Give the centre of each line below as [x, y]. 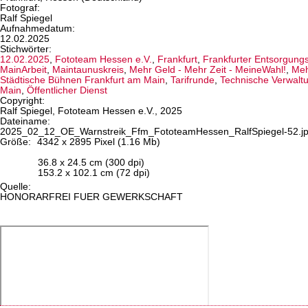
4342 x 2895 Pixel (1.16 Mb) [97, 142]
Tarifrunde [192, 80]
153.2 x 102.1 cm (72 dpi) [94, 173]
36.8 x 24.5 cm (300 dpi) [91, 163]
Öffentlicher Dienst [67, 91]
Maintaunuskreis [88, 70]
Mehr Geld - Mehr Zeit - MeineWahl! [208, 70]
